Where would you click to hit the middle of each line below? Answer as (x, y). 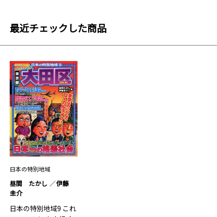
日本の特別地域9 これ (43, 209)
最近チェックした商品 (58, 28)
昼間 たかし (29, 184)
